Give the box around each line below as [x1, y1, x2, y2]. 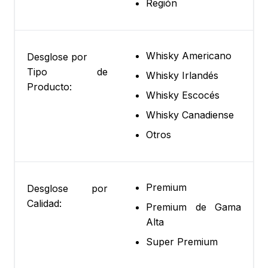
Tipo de [27, 66, 108, 78]
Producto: [27, 81, 72, 93]
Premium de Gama [146, 201, 241, 214]
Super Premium [146, 236, 218, 248]
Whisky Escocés [146, 89, 220, 102]
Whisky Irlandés [146, 69, 218, 82]
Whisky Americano [146, 50, 232, 62]
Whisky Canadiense [146, 109, 234, 121]
